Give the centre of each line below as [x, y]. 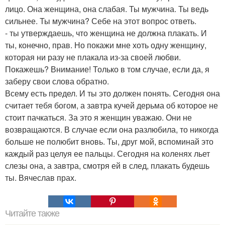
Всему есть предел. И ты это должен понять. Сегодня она [113, 93]
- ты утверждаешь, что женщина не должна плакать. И [106, 33]
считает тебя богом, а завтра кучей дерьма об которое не [111, 105]
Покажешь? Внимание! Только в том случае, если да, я [107, 69]
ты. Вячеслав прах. [41, 178]
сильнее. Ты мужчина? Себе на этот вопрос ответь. [101, 21]
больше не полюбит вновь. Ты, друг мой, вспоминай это [109, 142]
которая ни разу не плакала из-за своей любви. [93, 57]
